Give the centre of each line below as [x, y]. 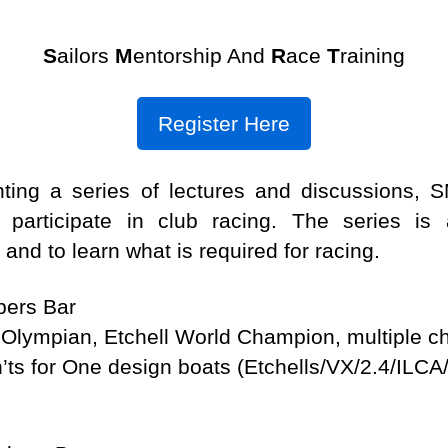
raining [372, 55]
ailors [86, 55]
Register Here [224, 123]
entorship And [202, 55]
